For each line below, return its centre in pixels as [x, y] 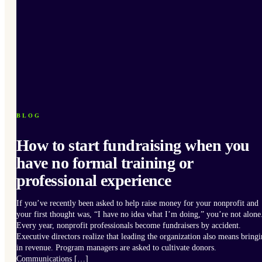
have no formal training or [105, 163]
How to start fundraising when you [133, 145]
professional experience [94, 180]
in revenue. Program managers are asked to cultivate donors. [116, 247]
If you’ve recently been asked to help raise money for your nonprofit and [137, 203]
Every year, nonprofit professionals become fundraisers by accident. [129, 225]
